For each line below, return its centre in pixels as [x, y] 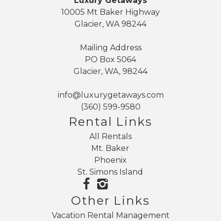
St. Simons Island [110, 172]
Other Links [110, 201]
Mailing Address [110, 48]
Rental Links [110, 122]
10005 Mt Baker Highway [110, 12]
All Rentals [110, 137]
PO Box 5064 [110, 60]
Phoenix [110, 160]
